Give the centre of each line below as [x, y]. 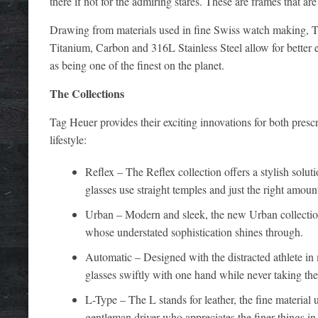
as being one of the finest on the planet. [137, 65]
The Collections [87, 93]
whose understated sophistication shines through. [194, 231]
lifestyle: [68, 139]
